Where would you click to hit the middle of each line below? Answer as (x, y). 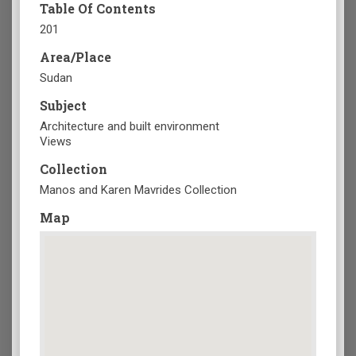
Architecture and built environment (130, 127)
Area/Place (75, 57)
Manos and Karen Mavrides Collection (138, 190)
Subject (63, 106)
